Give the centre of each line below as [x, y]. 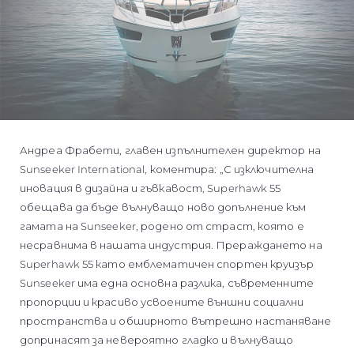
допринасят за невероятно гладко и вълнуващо [157, 339]
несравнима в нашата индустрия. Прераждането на [171, 245]
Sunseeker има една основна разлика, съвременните [167, 282]
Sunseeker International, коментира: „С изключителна [167, 169]
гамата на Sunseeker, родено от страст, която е [162, 226]
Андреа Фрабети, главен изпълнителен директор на [170, 150]
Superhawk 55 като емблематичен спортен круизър [167, 264]
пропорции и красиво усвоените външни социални [162, 301]
